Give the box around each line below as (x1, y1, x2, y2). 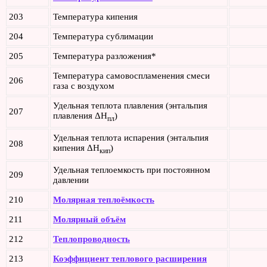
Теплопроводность (53, 234, 130, 244)
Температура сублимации (53, 32, 153, 42)
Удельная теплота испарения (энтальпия (53, 133, 209, 143)
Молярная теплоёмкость (53, 195, 154, 205)
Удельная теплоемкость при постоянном (53, 165, 210, 175)
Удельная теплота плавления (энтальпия (53, 101, 207, 111)
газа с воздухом (53, 81, 114, 91)
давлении (53, 175, 89, 185)
